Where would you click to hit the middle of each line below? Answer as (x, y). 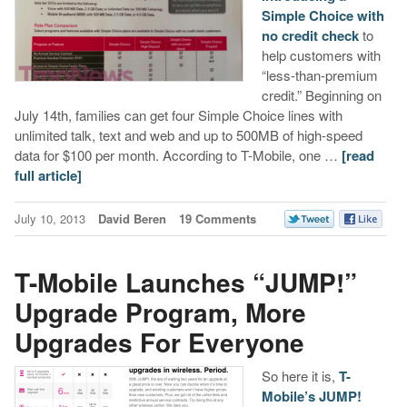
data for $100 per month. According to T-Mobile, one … (178, 155)
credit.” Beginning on (321, 95)
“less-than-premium (319, 75)
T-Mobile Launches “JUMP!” (185, 282)
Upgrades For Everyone (159, 342)
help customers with (321, 55)
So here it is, (300, 376)
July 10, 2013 (51, 219)
